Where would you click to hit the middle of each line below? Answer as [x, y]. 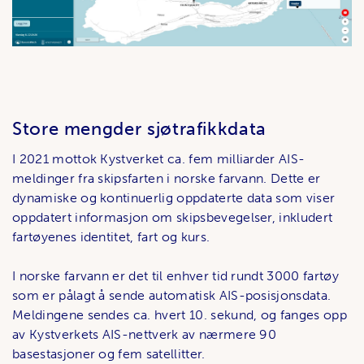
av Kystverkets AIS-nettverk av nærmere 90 [145, 335]
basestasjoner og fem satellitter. [109, 354]
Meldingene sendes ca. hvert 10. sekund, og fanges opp [180, 315]
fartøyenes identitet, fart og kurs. [111, 237]
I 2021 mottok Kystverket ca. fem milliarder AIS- [159, 159]
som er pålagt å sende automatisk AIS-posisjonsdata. [172, 296]
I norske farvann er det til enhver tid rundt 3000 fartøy [175, 276]
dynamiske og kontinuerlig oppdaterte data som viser [174, 198]
